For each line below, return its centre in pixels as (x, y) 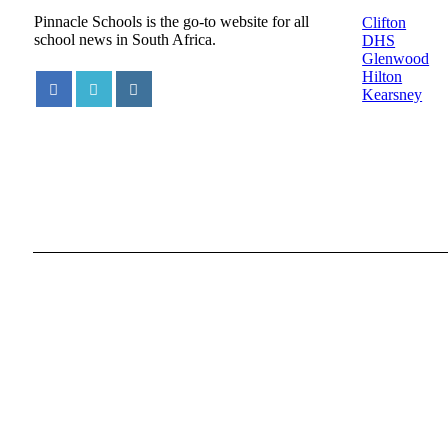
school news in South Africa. (124, 39)
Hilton (382, 77)
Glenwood (396, 59)
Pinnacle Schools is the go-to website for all (171, 21)
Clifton (384, 23)
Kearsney (392, 95)
